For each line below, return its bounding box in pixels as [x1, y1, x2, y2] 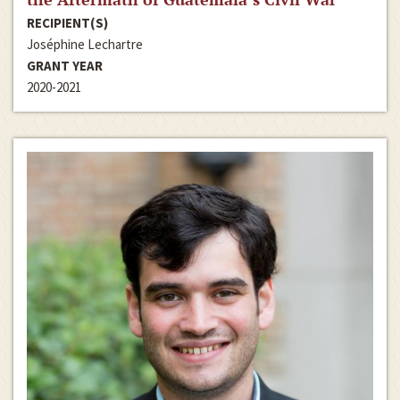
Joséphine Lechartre [27, 35, 143, 53]
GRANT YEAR [27, 56, 103, 74]
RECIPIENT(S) [27, 13, 108, 31]
